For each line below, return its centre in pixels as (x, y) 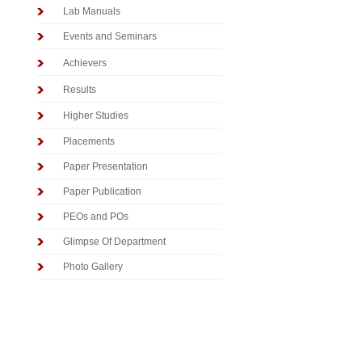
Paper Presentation (105, 166)
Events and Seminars (110, 36)
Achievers (85, 63)
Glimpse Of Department (114, 241)
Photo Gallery (93, 267)
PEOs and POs (96, 216)
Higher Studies (96, 115)
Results (80, 90)
